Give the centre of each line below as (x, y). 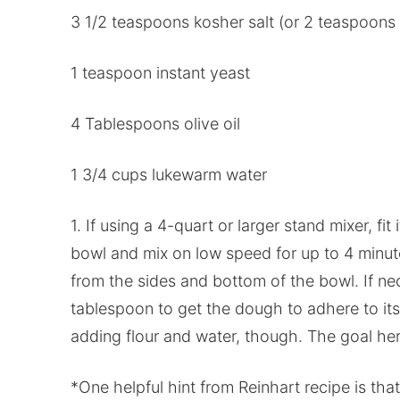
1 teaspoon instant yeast (160, 72)
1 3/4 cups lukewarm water (168, 174)
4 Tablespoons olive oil (155, 123)
